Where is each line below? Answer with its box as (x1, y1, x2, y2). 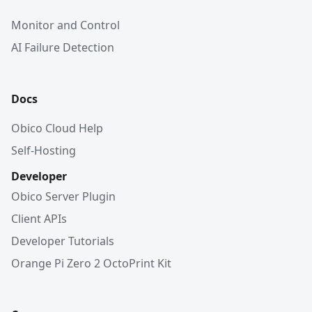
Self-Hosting (11, 143, 76, 158)
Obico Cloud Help (11, 120, 103, 136)
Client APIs (11, 211, 67, 226)
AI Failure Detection (11, 40, 114, 55)
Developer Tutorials (11, 233, 114, 249)
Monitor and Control (11, 17, 120, 33)
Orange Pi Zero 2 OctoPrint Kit (11, 256, 171, 271)
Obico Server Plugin (11, 189, 116, 204)
